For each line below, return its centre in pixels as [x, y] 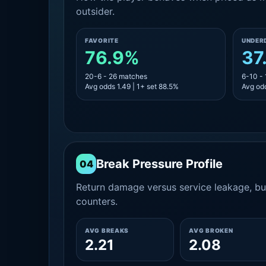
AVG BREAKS [107, 230]
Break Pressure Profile [159, 164]
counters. [97, 201]
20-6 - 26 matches [116, 76]
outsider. [95, 11]
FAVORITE [102, 40]
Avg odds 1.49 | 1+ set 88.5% [132, 86]
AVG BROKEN [211, 230]
